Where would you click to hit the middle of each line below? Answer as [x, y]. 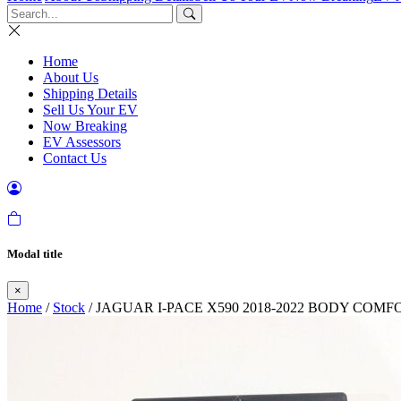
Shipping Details [90, 94]
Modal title [35, 254]
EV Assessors [82, 142]
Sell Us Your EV [90, 110]
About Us [71, 77]
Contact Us [75, 158]
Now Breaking [85, 126]
